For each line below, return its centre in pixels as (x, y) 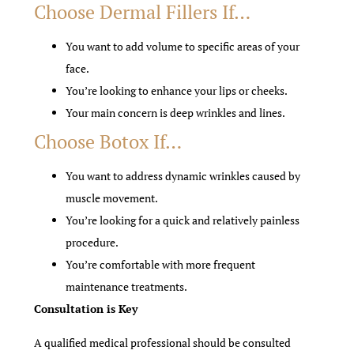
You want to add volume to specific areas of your (183, 47)
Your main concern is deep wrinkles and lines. (176, 113)
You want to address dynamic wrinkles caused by (183, 176)
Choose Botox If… (108, 142)
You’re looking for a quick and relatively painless (183, 220)
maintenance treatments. (127, 287)
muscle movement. (112, 198)
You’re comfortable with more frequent (161, 265)
